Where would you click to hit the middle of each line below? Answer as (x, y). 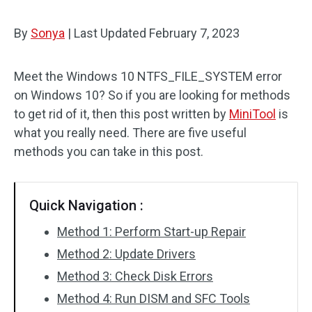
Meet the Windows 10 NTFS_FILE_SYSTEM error (148, 76)
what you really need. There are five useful (130, 133)
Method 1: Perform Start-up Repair (151, 232)
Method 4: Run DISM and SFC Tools (154, 298)
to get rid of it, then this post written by (122, 114)
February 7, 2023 (194, 33)
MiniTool (252, 114)
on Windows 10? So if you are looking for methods (152, 95)
